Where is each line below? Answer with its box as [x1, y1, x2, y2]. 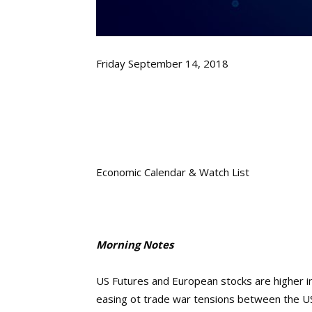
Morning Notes [96, 237, 173, 251]
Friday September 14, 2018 [96, 56, 228, 70]
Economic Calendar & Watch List [96, 165, 249, 179]
